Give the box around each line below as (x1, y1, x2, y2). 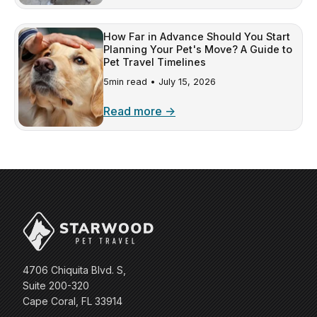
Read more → (103, 104, 175, 119)
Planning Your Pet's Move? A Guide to (103, 43, 292, 56)
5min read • (103, 76, 158, 88)
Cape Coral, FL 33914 (23, 295, 122, 308)
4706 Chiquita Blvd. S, (23, 264, 126, 277)
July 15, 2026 (158, 76, 216, 88)
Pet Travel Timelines (103, 56, 206, 69)
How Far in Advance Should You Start (103, 30, 290, 43)
